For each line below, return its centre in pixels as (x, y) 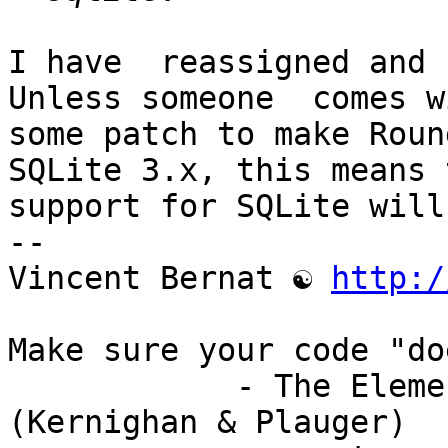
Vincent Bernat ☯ (169, 278)
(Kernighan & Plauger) (207, 422)
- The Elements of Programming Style (122, 386)
